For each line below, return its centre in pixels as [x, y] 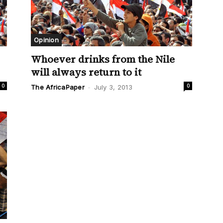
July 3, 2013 [113, 87]
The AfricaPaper [58, 87]
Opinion [46, 40]
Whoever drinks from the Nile [103, 59]
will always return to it [86, 72]
